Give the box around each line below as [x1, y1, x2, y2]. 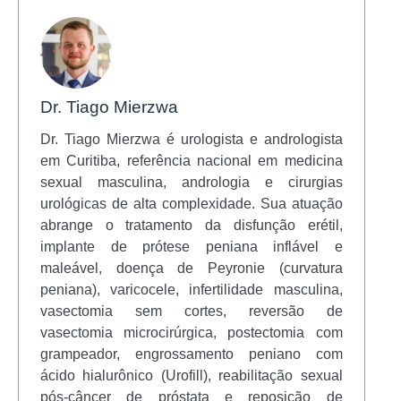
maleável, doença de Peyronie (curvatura [40, 260, 343, 276]
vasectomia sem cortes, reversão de [40, 303, 343, 319]
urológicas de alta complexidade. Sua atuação [40, 195, 343, 211]
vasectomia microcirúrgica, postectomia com [40, 324, 343, 340]
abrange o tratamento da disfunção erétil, [40, 217, 343, 233]
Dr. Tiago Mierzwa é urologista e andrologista [40, 131, 343, 147]
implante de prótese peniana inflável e [40, 238, 343, 254]
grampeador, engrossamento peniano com [40, 346, 343, 362]
